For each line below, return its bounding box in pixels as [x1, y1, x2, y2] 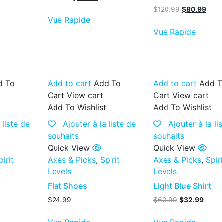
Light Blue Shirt [153, 180, 211, 191]
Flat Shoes [47, 180, 87, 191]
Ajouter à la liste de [62, 118, 136, 129]
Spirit [100, 154, 120, 165]
